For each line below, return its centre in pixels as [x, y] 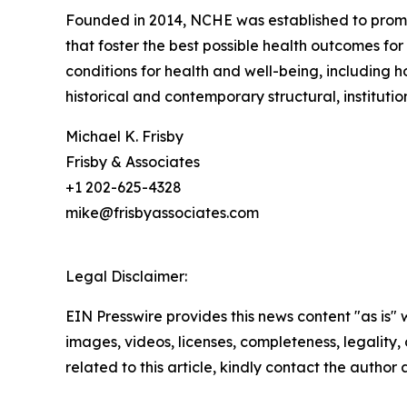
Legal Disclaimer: [126, 277]
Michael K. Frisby [124, 137]
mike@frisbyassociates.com [162, 213]
